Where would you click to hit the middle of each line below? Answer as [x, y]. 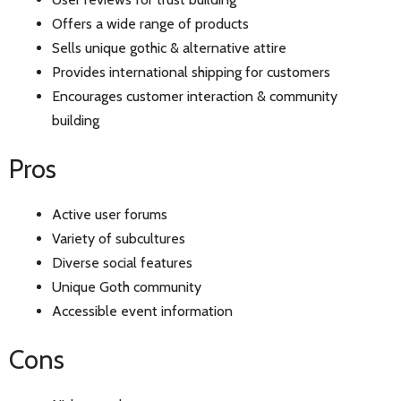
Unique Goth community [127, 286]
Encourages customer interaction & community [195, 96]
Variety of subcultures [119, 238]
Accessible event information [142, 311]
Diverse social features [122, 262]
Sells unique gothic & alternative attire [169, 47]
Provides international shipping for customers [191, 72]
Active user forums [110, 214]
